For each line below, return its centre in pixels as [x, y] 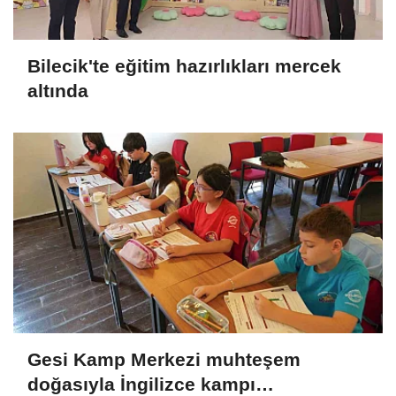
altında [58, 90]
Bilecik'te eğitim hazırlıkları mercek [184, 65]
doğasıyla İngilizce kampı [141, 384]
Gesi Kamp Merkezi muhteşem [164, 359]
